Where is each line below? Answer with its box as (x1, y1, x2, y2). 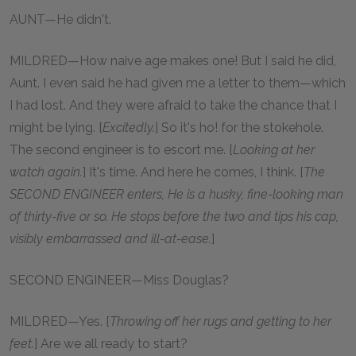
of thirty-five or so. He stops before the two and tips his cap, (10, 208, 339, 224)
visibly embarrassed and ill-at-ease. (10, 230, 211, 246)
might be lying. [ (10, 119, 103, 135)
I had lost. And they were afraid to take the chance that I (10, 97, 337, 113)
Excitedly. (103, 119, 155, 135)
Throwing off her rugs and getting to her (110, 313, 331, 329)
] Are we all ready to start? (34, 335, 188, 351)
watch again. (10, 164, 83, 180)
